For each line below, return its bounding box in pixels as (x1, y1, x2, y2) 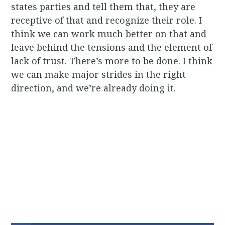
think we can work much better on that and (11, 28, 207, 40)
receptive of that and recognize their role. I (11, 14, 202, 27)
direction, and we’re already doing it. (11, 82, 176, 94)
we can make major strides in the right (11, 68, 186, 81)
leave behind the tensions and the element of (11, 41, 212, 54)
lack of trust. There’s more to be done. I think (11, 55, 213, 67)
